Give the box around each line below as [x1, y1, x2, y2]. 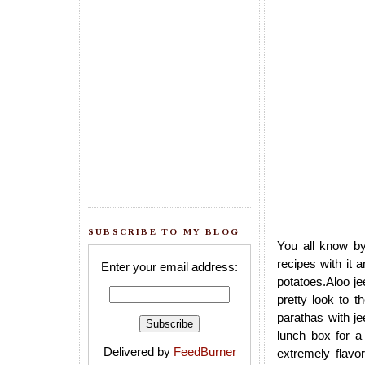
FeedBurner [173, 345, 236, 359]
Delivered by [103, 345, 174, 359]
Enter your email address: [101, 260, 238, 275]
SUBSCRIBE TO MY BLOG [88, 226, 240, 236]
